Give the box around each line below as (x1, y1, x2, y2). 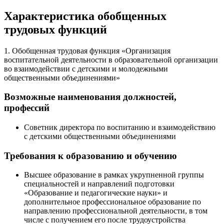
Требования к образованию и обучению (4, 150, 177, 161)
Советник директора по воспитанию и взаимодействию (24, 122, 215, 131)
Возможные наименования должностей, (4, 91, 176, 102)
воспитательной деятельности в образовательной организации (4, 55, 218, 64)
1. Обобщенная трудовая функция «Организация (4, 46, 170, 55)
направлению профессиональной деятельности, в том (24, 206, 207, 215)
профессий (4, 102, 49, 113)
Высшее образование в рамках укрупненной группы (24, 170, 204, 179)
